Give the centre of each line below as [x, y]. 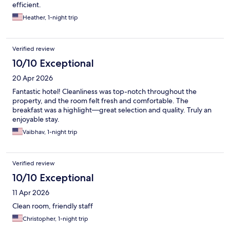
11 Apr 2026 [31, 193]
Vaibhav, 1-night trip [50, 132]
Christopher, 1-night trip [55, 219]
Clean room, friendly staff [53, 206]
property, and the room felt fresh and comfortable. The [100, 101]
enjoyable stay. [36, 119]
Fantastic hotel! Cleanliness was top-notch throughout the [104, 92]
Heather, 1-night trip [50, 18]
